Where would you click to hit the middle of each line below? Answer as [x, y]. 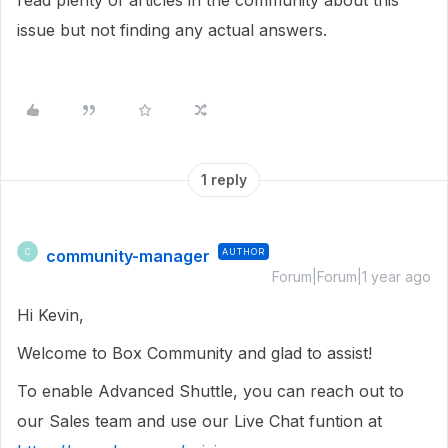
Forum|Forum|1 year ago [351, 276]
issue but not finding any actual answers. [172, 30]
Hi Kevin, [53, 315]
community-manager [128, 256]
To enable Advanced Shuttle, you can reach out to [210, 391]
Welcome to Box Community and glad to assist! [197, 353]
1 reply [224, 179]
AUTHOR [243, 251]
